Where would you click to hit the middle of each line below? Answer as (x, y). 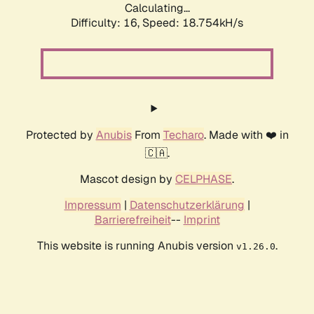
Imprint (202, 220)
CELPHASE (204, 179)
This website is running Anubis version (136, 246)
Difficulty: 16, (107, 23)
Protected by (61, 135)
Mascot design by (128, 179)
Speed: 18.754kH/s (193, 23)
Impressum (93, 205)
